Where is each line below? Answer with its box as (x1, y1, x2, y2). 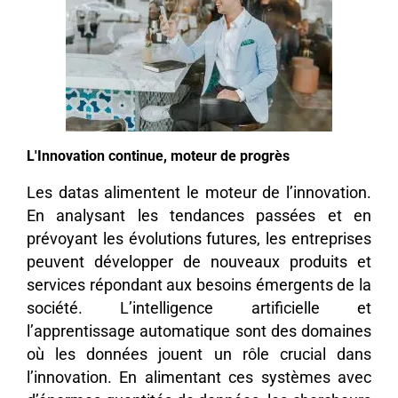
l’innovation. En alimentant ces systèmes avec (27, 368, 371, 386)
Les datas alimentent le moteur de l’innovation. (27, 183, 371, 202)
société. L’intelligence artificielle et (27, 298, 371, 317)
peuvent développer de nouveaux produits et (27, 252, 371, 271)
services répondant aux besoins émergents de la (27, 275, 371, 294)
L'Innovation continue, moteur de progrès (27, 147, 290, 164)
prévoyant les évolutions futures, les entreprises (27, 229, 371, 248)
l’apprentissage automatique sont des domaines (27, 322, 371, 340)
